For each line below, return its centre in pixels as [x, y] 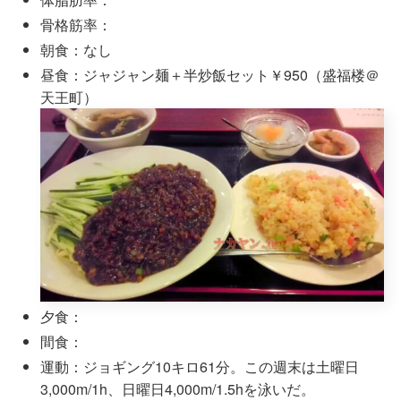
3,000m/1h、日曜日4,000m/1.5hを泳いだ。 [178, 388]
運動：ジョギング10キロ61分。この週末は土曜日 [200, 366]
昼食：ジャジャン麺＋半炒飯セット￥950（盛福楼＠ [210, 75]
